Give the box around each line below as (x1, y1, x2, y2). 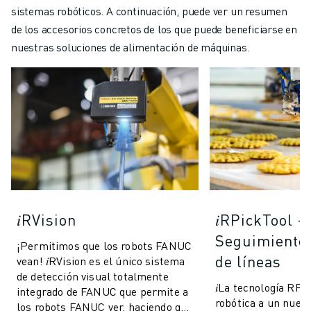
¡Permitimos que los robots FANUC (17, 238, 192, 253)
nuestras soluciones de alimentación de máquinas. (11, 40, 250, 55)
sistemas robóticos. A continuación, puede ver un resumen (11, 3, 287, 19)
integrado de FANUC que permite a (17, 284, 189, 299)
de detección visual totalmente (17, 269, 169, 284)
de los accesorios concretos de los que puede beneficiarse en (11, 22, 297, 37)
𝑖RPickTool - (215, 210, 305, 230)
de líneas (215, 251, 281, 271)
